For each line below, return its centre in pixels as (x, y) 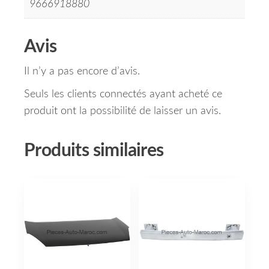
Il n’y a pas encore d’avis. (82, 72)
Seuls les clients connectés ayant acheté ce (123, 95)
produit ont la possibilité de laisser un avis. (122, 111)
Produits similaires (94, 151)
